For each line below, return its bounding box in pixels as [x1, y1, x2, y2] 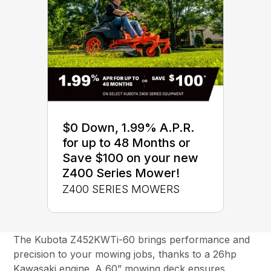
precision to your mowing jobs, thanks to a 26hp [13, 247, 237, 260]
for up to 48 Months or [62, 135, 191, 150]
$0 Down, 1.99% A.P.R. [62, 120, 194, 135]
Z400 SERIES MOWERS [62, 182, 180, 195]
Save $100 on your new [62, 150, 198, 165]
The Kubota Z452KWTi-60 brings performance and [13, 233, 250, 246]
